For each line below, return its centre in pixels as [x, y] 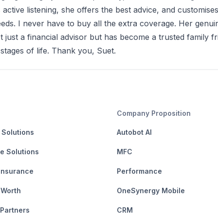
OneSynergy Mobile [151, 191]
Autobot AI [134, 132]
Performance [139, 171]
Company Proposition [154, 113]
